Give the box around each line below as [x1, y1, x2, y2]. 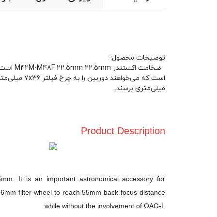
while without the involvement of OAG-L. [45, 201, 166, 210]
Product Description [81, 125, 166, 136]
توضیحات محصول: [110, 53, 166, 62]
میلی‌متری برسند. [115, 83, 166, 93]
